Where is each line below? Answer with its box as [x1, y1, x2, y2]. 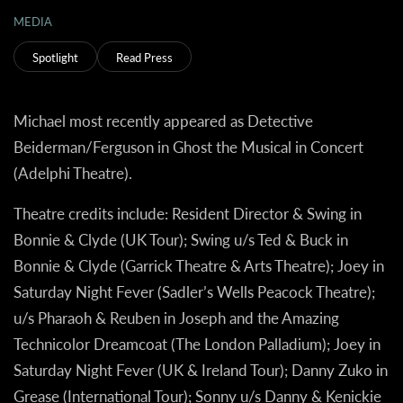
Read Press [116, 48, 173, 66]
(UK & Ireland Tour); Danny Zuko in [154, 359, 388, 381]
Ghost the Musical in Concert [173, 136, 363, 158]
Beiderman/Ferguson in [13, 136, 173, 158]
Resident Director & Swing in [168, 202, 362, 225]
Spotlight [32, 48, 78, 66]
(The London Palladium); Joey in [167, 333, 381, 355]
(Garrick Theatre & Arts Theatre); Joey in [117, 255, 384, 277]
